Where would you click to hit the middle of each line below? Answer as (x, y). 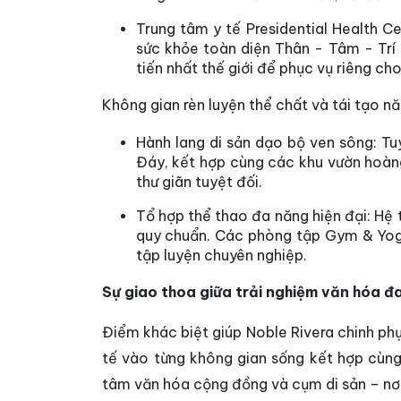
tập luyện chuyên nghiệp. (221, 255)
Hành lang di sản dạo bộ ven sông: (256, 142)
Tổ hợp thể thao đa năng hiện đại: (253, 216)
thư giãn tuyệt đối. (199, 182)
